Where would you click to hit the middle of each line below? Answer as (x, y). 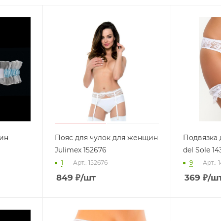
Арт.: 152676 (90, 162)
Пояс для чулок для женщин (106, 137)
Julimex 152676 (80, 150)
